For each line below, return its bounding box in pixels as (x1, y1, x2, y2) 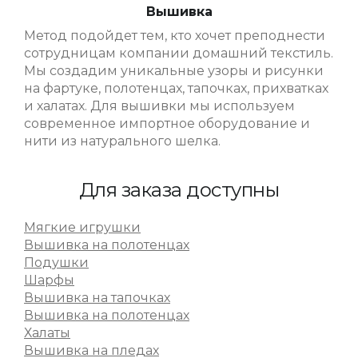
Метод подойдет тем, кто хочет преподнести (24, 28, 325, 44)
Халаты (24, 325, 70, 341)
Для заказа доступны (78, 177, 280, 201)
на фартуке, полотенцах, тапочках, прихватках (24, 81, 328, 97)
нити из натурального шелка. (24, 133, 221, 149)
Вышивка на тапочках (24, 290, 170, 306)
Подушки (24, 255, 89, 271)
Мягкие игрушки (24, 220, 141, 236)
